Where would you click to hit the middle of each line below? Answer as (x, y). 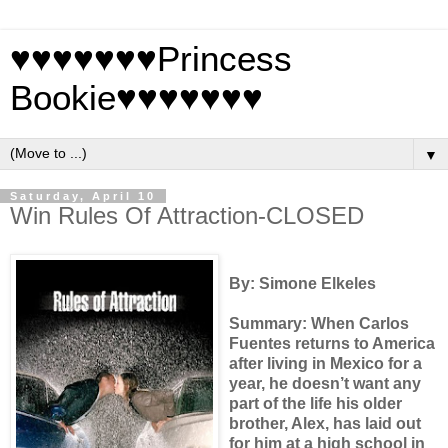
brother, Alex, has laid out (325, 423)
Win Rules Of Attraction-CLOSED (187, 215)
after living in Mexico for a (325, 363)
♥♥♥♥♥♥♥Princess (151, 59)
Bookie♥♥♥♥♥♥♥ (136, 98)
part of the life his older (315, 403)
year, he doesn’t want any (325, 383)
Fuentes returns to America (332, 343)
